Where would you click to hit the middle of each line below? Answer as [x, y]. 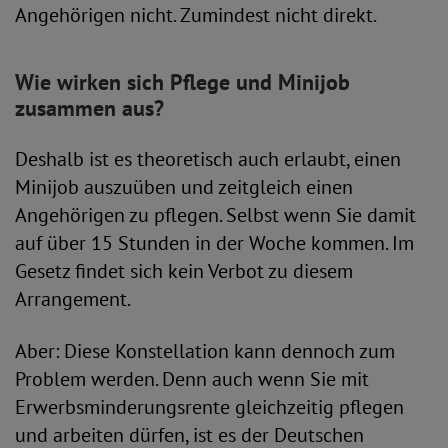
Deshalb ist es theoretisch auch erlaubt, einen [208, 159]
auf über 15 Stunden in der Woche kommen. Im [214, 243]
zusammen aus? [89, 108]
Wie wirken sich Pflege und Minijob [182, 82]
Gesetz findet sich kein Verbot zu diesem [184, 271]
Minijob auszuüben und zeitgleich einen [184, 187]
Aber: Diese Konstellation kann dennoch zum [205, 351]
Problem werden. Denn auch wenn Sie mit [192, 379]
